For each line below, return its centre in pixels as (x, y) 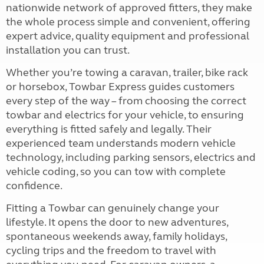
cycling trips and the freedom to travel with (111, 251)
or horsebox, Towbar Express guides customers (120, 87)
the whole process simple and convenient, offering (128, 22)
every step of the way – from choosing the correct (126, 101)
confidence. (34, 186)
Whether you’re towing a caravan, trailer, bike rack (127, 73)
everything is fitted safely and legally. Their (109, 129)
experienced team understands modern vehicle (121, 143)
